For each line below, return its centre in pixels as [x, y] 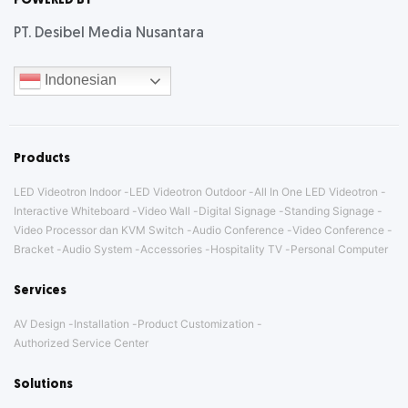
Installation [102, 324]
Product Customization [196, 324]
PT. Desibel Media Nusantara [109, 34]
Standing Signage [329, 211]
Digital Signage [237, 211]
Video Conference [338, 230]
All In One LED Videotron [316, 192]
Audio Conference [238, 230]
